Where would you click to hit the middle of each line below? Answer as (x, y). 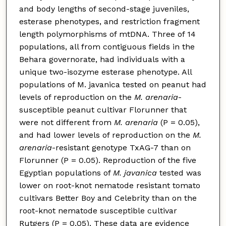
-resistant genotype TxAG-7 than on (121, 147)
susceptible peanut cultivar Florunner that (103, 109)
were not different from (66, 122)
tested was (179, 173)
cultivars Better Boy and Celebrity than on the (108, 198)
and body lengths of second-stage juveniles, (104, 9)
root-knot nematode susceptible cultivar (98, 210)
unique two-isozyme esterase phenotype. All (105, 72)
